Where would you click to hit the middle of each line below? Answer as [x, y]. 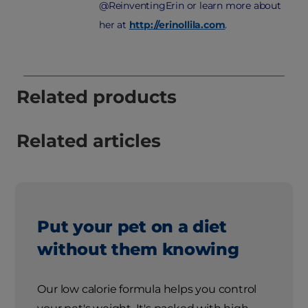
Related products [97, 97]
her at [114, 25]
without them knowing [138, 249]
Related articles [89, 141]
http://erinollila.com [177, 25]
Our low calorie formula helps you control [147, 289]
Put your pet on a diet [132, 226]
